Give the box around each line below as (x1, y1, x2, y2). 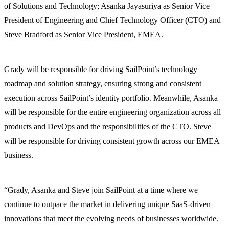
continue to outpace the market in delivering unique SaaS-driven (4, 200, 211, 209)
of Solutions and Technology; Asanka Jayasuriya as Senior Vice (4, 2, 210, 11)
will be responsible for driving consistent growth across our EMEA (4, 136, 219, 146)
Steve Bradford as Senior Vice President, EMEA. (4, 30, 163, 39)
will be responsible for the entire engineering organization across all (4, 108, 221, 117)
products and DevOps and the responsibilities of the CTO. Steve (4, 122, 211, 131)
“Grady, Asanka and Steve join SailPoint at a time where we (4, 186, 198, 195)
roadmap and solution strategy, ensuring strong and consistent (4, 79, 201, 88)
